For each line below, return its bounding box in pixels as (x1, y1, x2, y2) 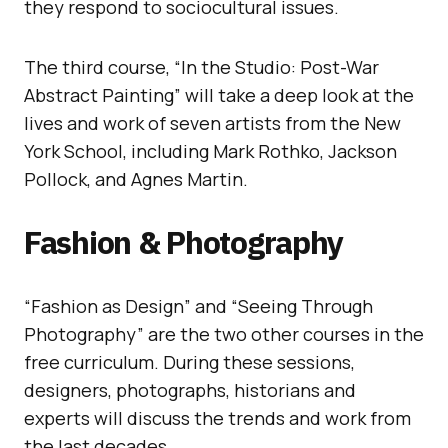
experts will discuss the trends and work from (24, 405, 411, 430)
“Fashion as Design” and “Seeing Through (24, 293, 373, 318)
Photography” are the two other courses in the (24, 321, 424, 346)
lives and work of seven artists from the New (24, 110, 401, 135)
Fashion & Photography (24, 220, 344, 263)
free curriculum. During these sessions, (24, 349, 355, 374)
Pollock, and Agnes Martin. (24, 166, 248, 191)
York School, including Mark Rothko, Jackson (24, 138, 397, 163)
